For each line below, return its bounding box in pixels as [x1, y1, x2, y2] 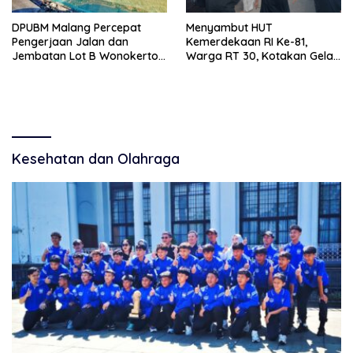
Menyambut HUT [186, 20, 273, 35]
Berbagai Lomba [186, 62, 275, 77]
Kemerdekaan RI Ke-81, [186, 34, 307, 49]
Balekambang [12, 62, 86, 77]
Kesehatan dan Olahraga [12, 149, 180, 168]
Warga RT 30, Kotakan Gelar [186, 48, 338, 63]
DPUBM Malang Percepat [12, 20, 141, 35]
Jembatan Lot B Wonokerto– [12, 48, 165, 63]
